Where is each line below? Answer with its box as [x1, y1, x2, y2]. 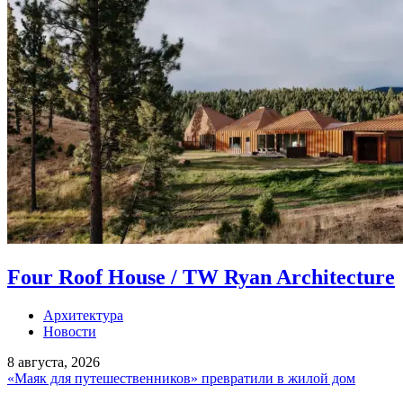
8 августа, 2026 [7, 354, 100, 370]
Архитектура [43, 307, 123, 323]
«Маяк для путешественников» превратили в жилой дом [7, 370, 355, 386]
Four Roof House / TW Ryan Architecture [7, 264, 395, 289]
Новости [43, 323, 96, 339]
